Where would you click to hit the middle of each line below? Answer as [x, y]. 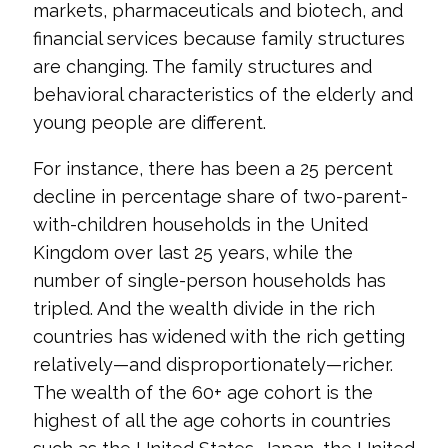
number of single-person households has [209, 280]
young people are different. [149, 122]
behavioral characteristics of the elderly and [222, 94]
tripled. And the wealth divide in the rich [203, 308]
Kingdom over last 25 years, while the [192, 252]
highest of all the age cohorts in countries [211, 420]
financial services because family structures [218, 38]
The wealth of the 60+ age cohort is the [202, 392]
